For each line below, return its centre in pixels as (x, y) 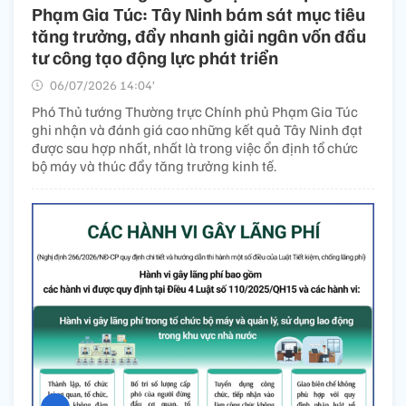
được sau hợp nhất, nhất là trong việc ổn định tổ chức (195, 147)
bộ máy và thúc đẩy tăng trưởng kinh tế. (154, 165)
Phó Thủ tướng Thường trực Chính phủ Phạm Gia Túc (195, 111)
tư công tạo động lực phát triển (155, 57)
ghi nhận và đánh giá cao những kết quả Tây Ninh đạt (197, 129)
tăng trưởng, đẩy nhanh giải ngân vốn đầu (199, 35)
